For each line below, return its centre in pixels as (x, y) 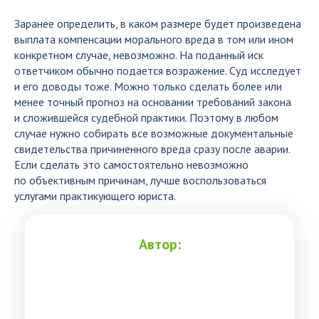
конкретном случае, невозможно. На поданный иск (139, 55)
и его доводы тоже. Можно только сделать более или (148, 86)
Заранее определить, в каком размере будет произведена (158, 23)
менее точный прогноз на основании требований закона (153, 102)
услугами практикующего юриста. (95, 196)
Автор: (159, 244)
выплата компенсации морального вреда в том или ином (154, 39)
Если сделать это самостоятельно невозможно (131, 164)
